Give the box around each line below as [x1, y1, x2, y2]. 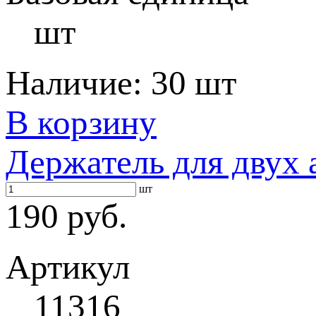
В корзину [6, 103, 157, 142]
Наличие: [6, 63, 151, 102]
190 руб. [6, 197, 127, 236]
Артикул [6, 248, 130, 286]
